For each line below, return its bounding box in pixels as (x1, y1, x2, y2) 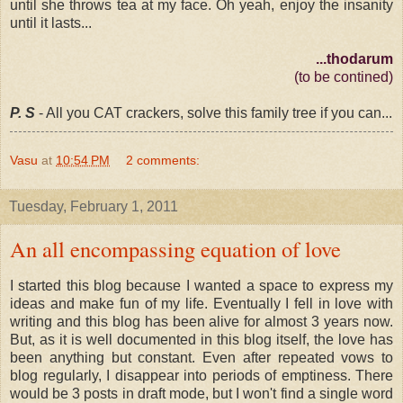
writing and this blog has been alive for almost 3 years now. (10, 314, 393, 330)
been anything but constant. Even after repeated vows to (10, 350, 393, 366)
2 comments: (126, 152, 201, 167)
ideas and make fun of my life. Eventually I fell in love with (10, 296, 393, 312)
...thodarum (316, 50, 393, 67)
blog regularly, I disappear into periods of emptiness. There (10, 368, 393, 384)
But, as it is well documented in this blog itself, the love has (10, 332, 393, 348)
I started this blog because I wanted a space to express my (10, 278, 393, 294)
